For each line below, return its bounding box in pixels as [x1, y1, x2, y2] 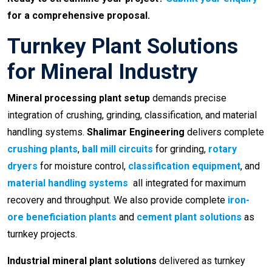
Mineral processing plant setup [7, 92, 150, 104]
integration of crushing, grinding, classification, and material [7, 109, 257, 121]
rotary [208, 143, 237, 155]
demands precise [150, 92, 226, 104]
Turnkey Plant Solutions [7, 34, 238, 59]
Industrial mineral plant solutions [7, 255, 157, 267]
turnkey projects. [7, 228, 77, 240]
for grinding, [153, 143, 206, 155]
